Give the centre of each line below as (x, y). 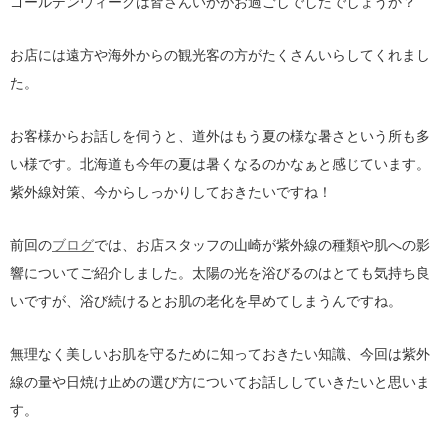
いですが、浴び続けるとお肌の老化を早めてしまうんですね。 (206, 301)
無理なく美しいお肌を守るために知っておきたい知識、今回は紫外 (220, 354)
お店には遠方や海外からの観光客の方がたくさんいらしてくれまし (220, 55)
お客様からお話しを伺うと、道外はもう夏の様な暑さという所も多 (220, 136)
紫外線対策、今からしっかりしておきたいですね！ (171, 192)
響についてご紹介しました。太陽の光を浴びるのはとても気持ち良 (220, 273)
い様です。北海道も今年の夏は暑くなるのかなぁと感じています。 (220, 164)
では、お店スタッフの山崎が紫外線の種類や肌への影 (262, 245)
